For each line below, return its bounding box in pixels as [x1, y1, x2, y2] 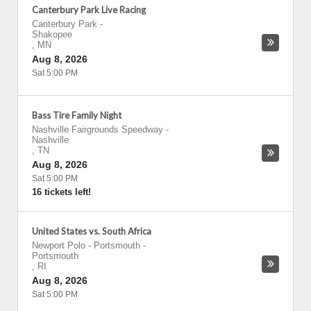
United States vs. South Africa [32, 226, 151, 237]
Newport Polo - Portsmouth [32, 240, 140, 251]
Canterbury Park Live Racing [32, 4, 146, 15]
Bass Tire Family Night [32, 110, 121, 121]
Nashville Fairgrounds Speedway [32, 124, 163, 135]
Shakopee [32, 29, 72, 40]
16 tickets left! [32, 187, 91, 197]
